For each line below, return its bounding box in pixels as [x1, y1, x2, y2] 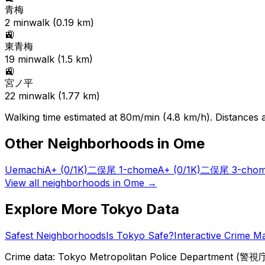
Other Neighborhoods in [5, 135, 173, 152]
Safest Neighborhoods [5, 229, 106, 241]
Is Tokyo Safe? [106, 229, 174, 241]
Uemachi [5, 163, 44, 176]
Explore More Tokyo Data [5, 200, 179, 218]
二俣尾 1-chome [88, 163, 157, 176]
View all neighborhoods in [5, 176, 124, 189]
